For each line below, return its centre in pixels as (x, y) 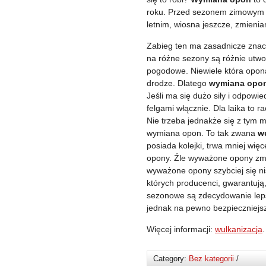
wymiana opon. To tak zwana (202, 133)
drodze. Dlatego (178, 83)
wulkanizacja (239, 229)
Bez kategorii (211, 259)
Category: (171, 259)
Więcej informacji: (181, 229)
